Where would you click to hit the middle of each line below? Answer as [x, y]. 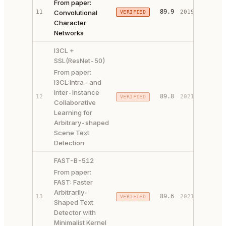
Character [70, 23]
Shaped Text [74, 202]
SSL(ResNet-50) [80, 61]
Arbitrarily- [71, 192]
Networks [69, 33]
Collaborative [75, 102]
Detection [69, 143]
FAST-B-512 [74, 160]
